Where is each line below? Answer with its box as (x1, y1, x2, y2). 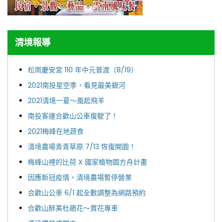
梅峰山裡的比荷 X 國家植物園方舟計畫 (28, 157, 147, 167)
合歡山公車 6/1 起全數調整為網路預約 (28, 187, 146, 198)
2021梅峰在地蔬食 (28, 126, 84, 136)
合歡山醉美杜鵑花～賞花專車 (28, 203, 118, 213)
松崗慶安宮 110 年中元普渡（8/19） (28, 64, 138, 75)
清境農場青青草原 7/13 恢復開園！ (28, 141, 136, 152)
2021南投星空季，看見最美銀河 (28, 80, 125, 90)
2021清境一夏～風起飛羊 (28, 95, 105, 106)
